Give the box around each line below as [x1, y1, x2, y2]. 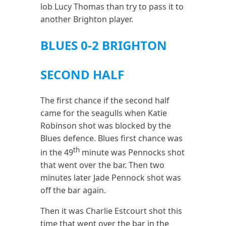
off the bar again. [40, 185, 106, 196]
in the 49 [40, 147, 74, 158]
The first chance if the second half [40, 94, 170, 106]
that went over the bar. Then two [40, 159, 165, 171]
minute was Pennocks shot [80, 147, 185, 158]
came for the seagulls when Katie [40, 107, 167, 119]
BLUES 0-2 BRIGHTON [40, 37, 167, 54]
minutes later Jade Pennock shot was [40, 172, 182, 184]
